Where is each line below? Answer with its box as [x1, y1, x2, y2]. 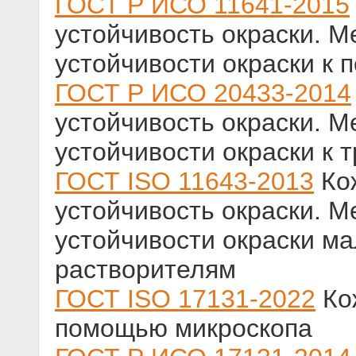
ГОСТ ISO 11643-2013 [55, 167, 314, 196]
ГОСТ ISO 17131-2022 [55, 284, 315, 314]
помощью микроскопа [55, 314, 312, 343]
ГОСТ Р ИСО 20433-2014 [55, 79, 351, 108]
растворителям [55, 255, 236, 284]
